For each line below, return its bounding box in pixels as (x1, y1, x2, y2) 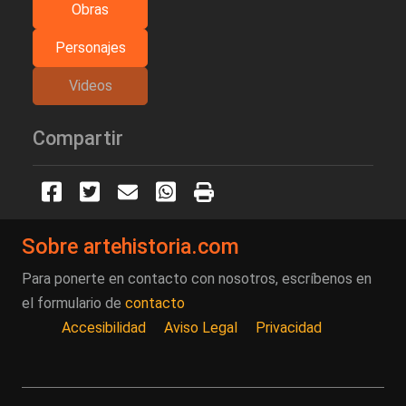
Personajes (54, 38, 126, 56)
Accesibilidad (62, 319, 146, 337)
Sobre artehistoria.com (22, 234, 239, 260)
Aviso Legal (164, 319, 237, 337)
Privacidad (256, 319, 322, 337)
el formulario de (22, 295, 125, 313)
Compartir (33, 126, 123, 150)
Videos (68, 76, 112, 94)
